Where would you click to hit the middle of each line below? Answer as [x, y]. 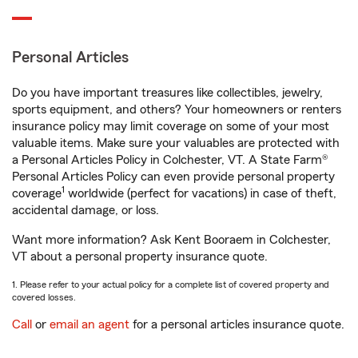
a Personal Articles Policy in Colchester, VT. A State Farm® [170, 160]
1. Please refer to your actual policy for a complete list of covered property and [171, 284]
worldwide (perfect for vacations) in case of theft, [201, 193]
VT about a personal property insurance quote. [140, 257]
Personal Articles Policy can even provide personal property [173, 177]
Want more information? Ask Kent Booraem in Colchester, [171, 240]
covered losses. [44, 297]
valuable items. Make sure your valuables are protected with [176, 143]
